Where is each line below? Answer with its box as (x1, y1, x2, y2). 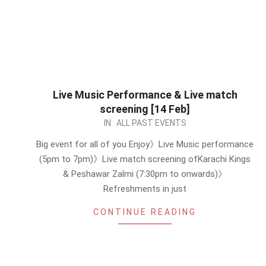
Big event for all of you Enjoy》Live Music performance (36, 139, 254, 150)
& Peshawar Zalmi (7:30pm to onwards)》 (63, 169, 227, 179)
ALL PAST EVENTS (116, 118, 186, 128)
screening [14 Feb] (100, 103, 190, 115)
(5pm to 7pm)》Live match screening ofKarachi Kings (39, 154, 251, 164)
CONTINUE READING (93, 207, 197, 217)
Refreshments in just (103, 183, 186, 194)
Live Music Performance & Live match (52, 88, 237, 101)
